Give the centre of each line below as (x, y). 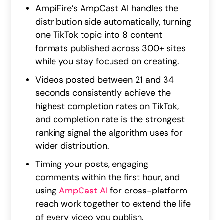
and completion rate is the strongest (110, 120)
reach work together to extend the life (113, 204)
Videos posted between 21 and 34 (105, 80)
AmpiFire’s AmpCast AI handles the (107, 9)
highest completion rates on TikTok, (107, 106)
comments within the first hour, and (108, 178)
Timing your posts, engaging (92, 164)
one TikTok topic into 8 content (99, 35)
